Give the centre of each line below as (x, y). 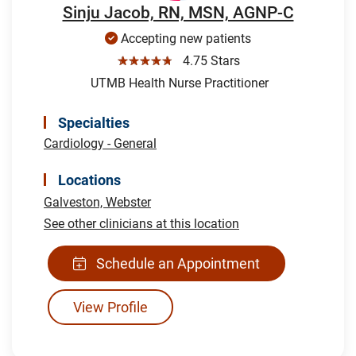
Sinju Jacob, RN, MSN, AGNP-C (178, 12)
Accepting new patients (184, 38)
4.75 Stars (208, 60)
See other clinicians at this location (141, 223)
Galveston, (75, 202)
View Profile (110, 307)
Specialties (94, 122)
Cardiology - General (100, 143)
